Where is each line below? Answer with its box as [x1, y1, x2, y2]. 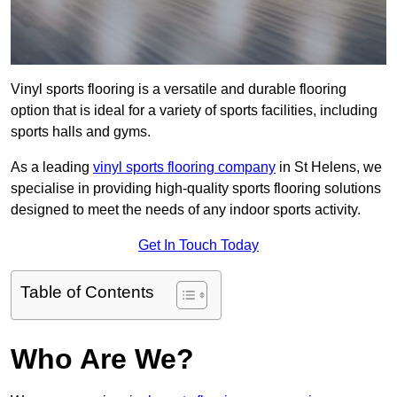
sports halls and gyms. [11, 124, 151, 140]
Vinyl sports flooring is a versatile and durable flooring [11, 82, 346, 97]
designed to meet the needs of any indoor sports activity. [11, 202, 361, 218]
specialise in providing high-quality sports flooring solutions [11, 181, 381, 197]
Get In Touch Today [138, 237, 259, 253]
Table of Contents [20, 283, 154, 302]
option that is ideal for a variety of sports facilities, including [11, 103, 378, 119]
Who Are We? [11, 343, 194, 376]
